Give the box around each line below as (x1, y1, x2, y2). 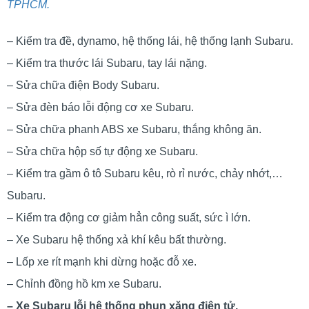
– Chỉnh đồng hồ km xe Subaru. (7, 277, 161, 290)
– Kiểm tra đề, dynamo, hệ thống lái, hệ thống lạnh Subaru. (7, 34, 293, 47)
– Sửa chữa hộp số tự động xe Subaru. (7, 145, 198, 157)
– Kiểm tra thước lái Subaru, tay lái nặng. (7, 57, 207, 69)
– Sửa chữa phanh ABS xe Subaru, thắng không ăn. (7, 123, 261, 135)
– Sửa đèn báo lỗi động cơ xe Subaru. (7, 101, 194, 113)
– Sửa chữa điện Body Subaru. (7, 79, 159, 91)
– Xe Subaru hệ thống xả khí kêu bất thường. (7, 233, 226, 246)
